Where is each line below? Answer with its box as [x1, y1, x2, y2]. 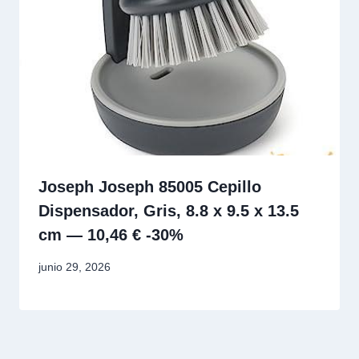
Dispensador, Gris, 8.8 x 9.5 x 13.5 [38, 201, 299, 220]
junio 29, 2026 [38, 260, 111, 274]
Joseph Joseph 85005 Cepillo [38, 177, 261, 196]
